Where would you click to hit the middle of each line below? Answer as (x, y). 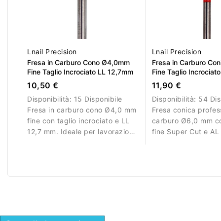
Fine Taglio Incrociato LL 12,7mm (80, 72)
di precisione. (50, 143)
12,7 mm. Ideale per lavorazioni (81, 132)
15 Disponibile (98, 99)
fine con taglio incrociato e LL (78, 121)
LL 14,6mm (170, 81)
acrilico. (165, 164)
